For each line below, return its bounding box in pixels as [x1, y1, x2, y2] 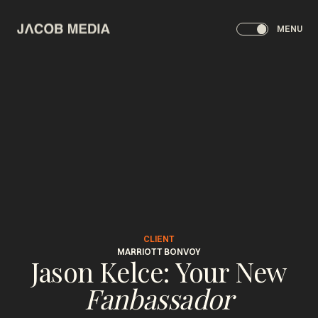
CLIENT [143, 233, 175, 244]
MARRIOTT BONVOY [117, 246, 201, 257]
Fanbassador [84, 280, 234, 317]
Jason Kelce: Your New [31, 253, 287, 290]
